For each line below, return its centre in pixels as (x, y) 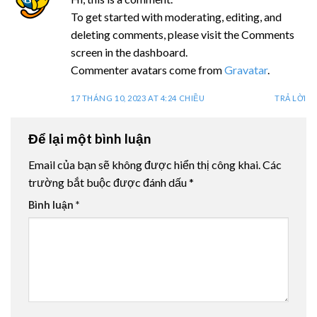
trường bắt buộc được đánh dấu (109, 183)
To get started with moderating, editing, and (176, 17)
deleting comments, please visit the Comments (183, 35)
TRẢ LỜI (290, 98)
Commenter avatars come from (148, 70)
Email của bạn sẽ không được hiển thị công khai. (144, 165)
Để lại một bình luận (91, 138)
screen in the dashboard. (129, 52)
